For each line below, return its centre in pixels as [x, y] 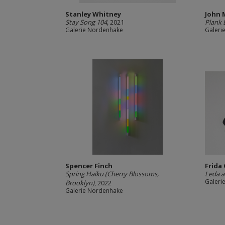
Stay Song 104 [86, 22]
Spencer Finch [89, 166]
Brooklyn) [80, 183]
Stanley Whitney [93, 14]
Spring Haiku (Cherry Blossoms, [112, 174]
